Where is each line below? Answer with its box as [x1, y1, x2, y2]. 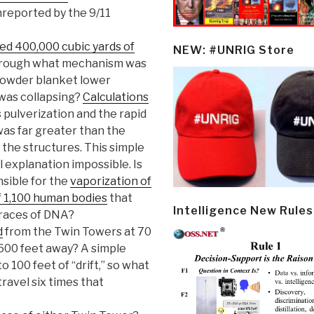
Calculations [83, 90, 149, 104]
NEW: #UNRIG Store [173, 43, 294, 57]
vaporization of [70, 175, 151, 189]
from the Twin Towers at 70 [3, 225, 151, 239]
